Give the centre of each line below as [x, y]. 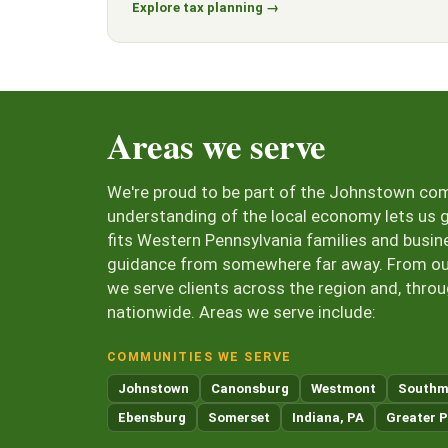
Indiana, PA [328, 417]
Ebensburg [152, 417]
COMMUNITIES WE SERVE [199, 356]
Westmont [343, 388]
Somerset [239, 417]
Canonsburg [250, 388]
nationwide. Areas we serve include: [241, 312]
